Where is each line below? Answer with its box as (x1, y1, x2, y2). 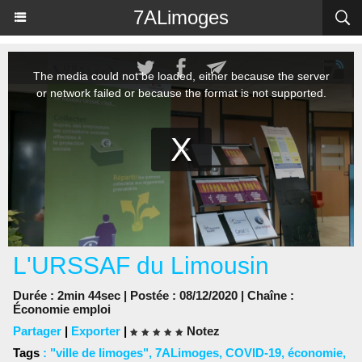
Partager (13, 324, 61, 338)
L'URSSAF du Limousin (13, 252, 269, 279)
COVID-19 (225, 346, 281, 360)
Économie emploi (13, 302, 111, 316)
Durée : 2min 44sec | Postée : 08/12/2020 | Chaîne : (13, 288, 294, 302)
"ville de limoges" (50, 346, 149, 360)
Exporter (71, 324, 120, 338)
